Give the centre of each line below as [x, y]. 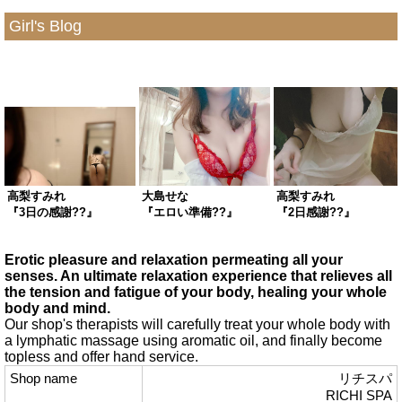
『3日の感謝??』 [52, 212]
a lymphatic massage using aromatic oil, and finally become [193, 340]
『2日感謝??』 [315, 212]
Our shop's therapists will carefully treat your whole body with [197, 324]
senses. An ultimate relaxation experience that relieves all [198, 275]
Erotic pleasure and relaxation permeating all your [174, 259]
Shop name [44, 378]
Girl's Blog [45, 26]
